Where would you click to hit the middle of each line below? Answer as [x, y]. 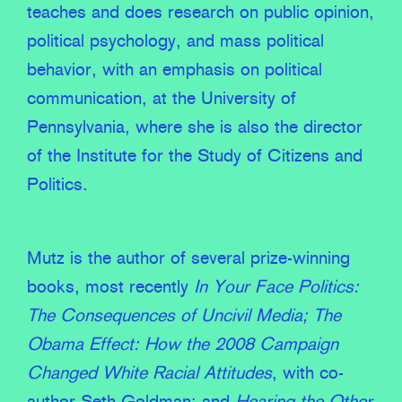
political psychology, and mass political [175, 42]
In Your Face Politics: [276, 288]
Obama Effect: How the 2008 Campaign [183, 345]
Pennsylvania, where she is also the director [195, 128]
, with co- [308, 374]
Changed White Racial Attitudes [149, 374]
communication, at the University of [162, 99]
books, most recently [110, 288]
